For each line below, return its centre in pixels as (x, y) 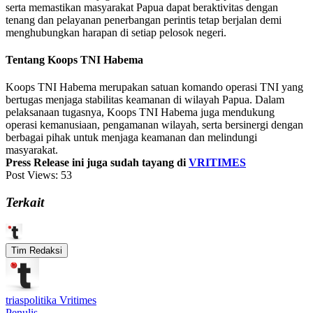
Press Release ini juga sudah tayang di (97, 163)
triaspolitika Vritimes (51, 300)
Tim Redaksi (37, 250)
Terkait (25, 203)
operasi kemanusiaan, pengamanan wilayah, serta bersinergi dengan (154, 125)
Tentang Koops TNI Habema (74, 60)
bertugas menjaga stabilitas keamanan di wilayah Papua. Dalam (145, 100)
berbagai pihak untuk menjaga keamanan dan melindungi (131, 138)
